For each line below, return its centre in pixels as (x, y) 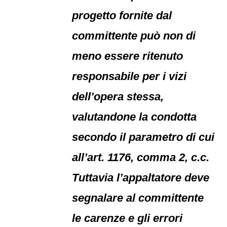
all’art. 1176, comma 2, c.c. (141, 157)
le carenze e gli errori (127, 218)
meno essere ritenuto (128, 56)
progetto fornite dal (122, 15)
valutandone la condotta (135, 117)
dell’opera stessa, (118, 97)
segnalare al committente (138, 198)
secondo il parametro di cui (143, 137)
